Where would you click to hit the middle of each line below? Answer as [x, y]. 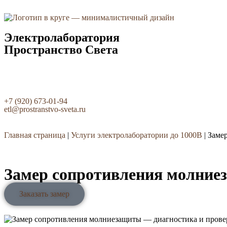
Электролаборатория [62, 37]
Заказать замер [44, 194]
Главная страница [35, 135]
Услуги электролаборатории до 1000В [137, 135]
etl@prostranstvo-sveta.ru [45, 109]
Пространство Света [61, 50]
